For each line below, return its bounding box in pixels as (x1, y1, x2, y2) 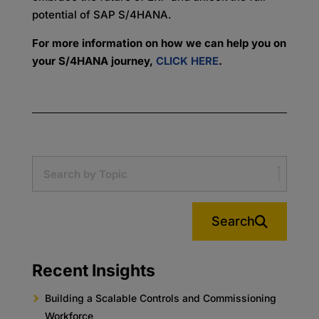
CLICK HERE (155, 54, 219, 68)
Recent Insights (31, 261, 155, 281)
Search (211, 214, 256, 229)
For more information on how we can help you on (31, 36, 286, 50)
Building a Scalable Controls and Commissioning (44, 292, 276, 304)
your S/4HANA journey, (31, 54, 156, 68)
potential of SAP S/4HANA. (31, 8, 172, 21)
